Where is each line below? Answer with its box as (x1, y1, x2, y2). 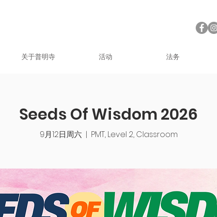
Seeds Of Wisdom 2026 (19, 103, 198, 125)
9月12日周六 (39, 128, 82, 140)
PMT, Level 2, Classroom (91, 128, 178, 140)
